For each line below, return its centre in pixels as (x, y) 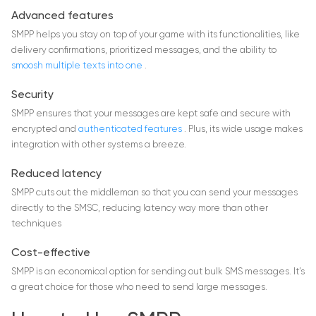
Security (32, 96)
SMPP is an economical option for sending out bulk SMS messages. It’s (158, 272)
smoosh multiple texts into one (78, 66)
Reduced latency (56, 175)
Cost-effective (51, 254)
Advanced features (62, 17)
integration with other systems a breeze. (99, 145)
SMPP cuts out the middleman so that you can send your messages (154, 193)
